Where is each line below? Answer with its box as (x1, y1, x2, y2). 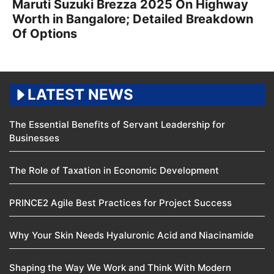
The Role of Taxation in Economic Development (9, 164, 221, 176)
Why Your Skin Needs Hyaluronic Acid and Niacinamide (9, 229, 254, 241)
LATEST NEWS (28, 85, 133, 103)
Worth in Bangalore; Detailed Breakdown (12, 11, 253, 26)
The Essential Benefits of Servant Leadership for (9, 118, 225, 130)
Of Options (12, 26, 77, 41)
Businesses (9, 131, 62, 144)
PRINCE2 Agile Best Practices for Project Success (9, 196, 234, 209)
